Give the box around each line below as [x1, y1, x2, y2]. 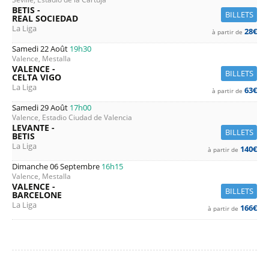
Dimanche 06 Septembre [12, 161, 101, 172]
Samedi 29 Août [12, 102, 70, 113]
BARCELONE [12, 189, 62, 201]
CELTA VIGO [12, 71, 61, 83]
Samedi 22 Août [12, 43, 70, 54]
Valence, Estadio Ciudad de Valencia [12, 113, 132, 122]
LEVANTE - [12, 122, 55, 133]
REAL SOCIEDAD [12, 13, 78, 24]
